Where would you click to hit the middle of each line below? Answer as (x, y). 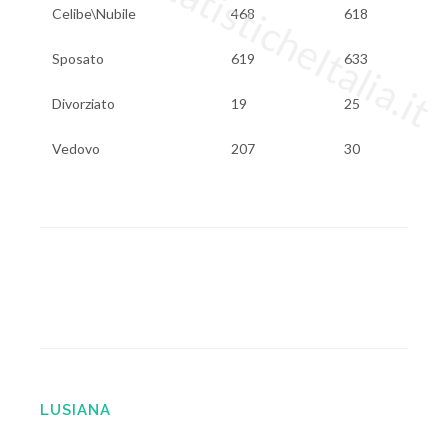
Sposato (78, 58)
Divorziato (83, 103)
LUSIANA (75, 410)
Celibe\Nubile (94, 13)
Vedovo (76, 148)
